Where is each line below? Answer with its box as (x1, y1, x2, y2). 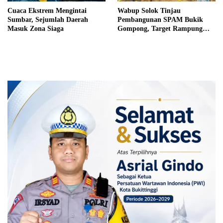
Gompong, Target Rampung (117, 24, 203, 32)
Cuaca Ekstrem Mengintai (7, 6, 87, 14)
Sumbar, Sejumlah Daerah (7, 15, 88, 23)
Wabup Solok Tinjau (117, 6, 181, 14)
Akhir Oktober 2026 (117, 33, 179, 41)
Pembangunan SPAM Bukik (117, 15, 203, 23)
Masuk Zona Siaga (7, 24, 64, 32)
